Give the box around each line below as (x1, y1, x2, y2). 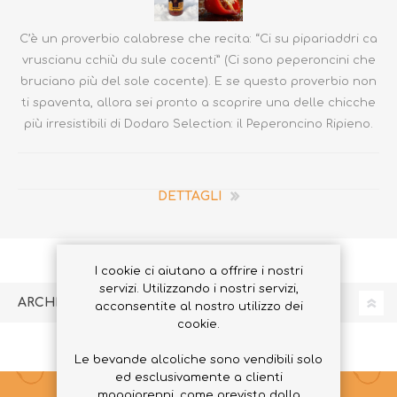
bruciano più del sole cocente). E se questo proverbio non (20, 75, 377, 88)
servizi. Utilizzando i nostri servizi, (98, 283, 299, 295)
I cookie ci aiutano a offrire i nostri (94, 265, 303, 277)
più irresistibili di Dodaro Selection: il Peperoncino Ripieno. (24, 118, 373, 130)
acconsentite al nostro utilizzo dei (94, 300, 303, 313)
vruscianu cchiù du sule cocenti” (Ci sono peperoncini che (21, 54, 376, 66)
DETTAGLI (158, 190, 222, 203)
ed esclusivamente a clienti (114, 371, 283, 384)
